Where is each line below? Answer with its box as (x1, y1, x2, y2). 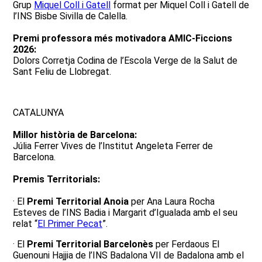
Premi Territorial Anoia (27, 196, 129, 207)
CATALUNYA (13, 107, 64, 118)
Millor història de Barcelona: (13, 129, 137, 140)
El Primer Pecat (37, 218, 102, 229)
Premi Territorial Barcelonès (27, 239, 153, 250)
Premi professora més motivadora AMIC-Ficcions (13, 33, 232, 44)
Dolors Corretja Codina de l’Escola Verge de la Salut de (13, 55, 237, 66)
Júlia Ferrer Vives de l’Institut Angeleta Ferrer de (13, 140, 213, 151)
